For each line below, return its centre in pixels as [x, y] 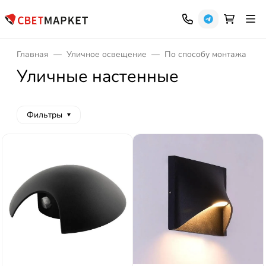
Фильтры [45, 115]
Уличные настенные [98, 76]
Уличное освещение [107, 54]
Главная [33, 54]
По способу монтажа [205, 54]
